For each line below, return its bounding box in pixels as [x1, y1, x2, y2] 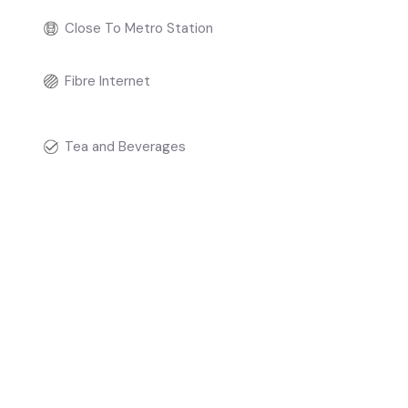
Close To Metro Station [65, 19, 214, 37]
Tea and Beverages [65, 138, 187, 156]
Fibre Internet [65, 72, 151, 90]
